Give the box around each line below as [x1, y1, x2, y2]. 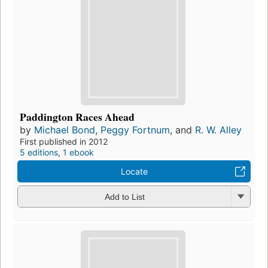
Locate [120, 166, 148, 176]
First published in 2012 [20, 136, 108, 147]
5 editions [20, 147, 58, 157]
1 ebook [63, 147, 94, 157]
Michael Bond [34, 123, 95, 136]
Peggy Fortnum [100, 123, 170, 136]
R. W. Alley [195, 123, 242, 136]
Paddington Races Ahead [20, 108, 135, 124]
